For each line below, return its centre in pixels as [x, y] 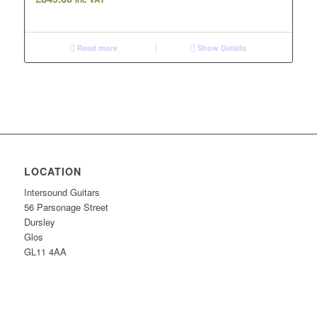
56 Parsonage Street [66, 207]
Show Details [221, 48]
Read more [97, 48]
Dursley [39, 222]
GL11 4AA [45, 252]
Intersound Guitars [62, 192]
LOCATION [52, 172]
